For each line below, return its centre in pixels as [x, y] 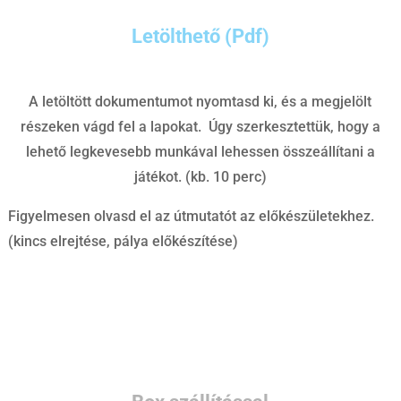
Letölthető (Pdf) [200, 36]
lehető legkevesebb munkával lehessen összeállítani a [200, 151]
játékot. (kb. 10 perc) [200, 176]
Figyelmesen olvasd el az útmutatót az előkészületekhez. [191, 216]
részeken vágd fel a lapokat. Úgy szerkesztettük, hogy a [200, 126]
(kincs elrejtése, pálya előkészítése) [123, 241]
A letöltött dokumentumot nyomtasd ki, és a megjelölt [200, 101]
